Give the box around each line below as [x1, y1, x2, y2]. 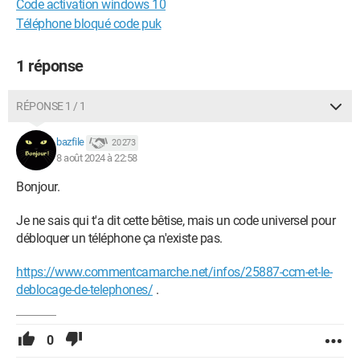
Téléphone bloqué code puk [16, 16, 162, 31]
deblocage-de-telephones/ [16, 282, 153, 297]
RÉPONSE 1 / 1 [16, 100, 86, 112]
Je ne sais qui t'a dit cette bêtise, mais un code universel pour [16, 213, 335, 228]
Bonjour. [16, 179, 59, 194]
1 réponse [16, 56, 84, 76]
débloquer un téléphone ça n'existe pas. [16, 231, 223, 246]
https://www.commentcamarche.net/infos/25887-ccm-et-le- [16, 264, 332, 280]
